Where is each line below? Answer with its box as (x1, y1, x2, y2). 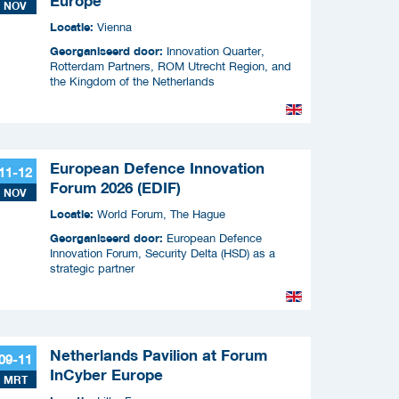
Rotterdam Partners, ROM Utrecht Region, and (50, 59, 291, 73)
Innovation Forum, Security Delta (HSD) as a (50, 246, 275, 260)
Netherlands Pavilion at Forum (50, 346, 267, 364)
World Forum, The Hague (97, 207, 225, 221)
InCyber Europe (50, 365, 163, 384)
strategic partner (50, 261, 134, 275)
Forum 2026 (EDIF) (50, 178, 181, 197)
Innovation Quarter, (167, 44, 265, 58)
